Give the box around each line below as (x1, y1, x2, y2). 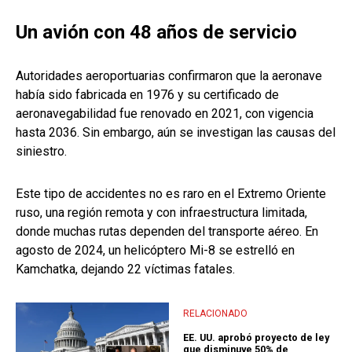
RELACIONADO (183, 307, 247, 319)
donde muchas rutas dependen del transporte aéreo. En (16, 224, 318, 240)
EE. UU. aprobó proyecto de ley (183, 332, 329, 344)
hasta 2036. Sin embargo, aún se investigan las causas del (16, 125, 335, 141)
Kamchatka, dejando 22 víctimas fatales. (16, 262, 235, 277)
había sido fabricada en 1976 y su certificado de (16, 87, 279, 103)
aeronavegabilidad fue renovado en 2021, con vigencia (16, 106, 313, 122)
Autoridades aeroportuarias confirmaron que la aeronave (16, 68, 322, 84)
